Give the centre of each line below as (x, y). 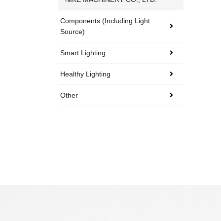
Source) (73, 32)
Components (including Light (105, 21)
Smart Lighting (83, 53)
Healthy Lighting (85, 74)
